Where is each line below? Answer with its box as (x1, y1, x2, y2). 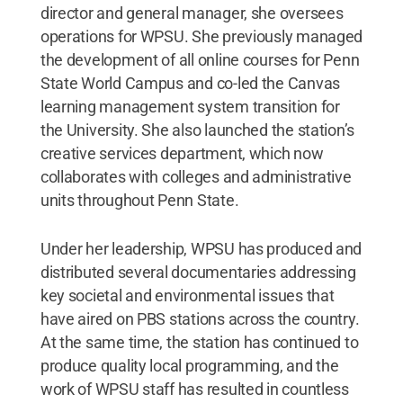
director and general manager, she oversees (40, 4, 344, 22)
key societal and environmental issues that (40, 286, 335, 305)
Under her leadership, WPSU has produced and (40, 239, 363, 258)
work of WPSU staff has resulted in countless (40, 380, 349, 399)
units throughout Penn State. (40, 191, 239, 210)
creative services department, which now (40, 144, 324, 163)
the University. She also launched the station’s (40, 121, 355, 139)
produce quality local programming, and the (40, 356, 339, 375)
